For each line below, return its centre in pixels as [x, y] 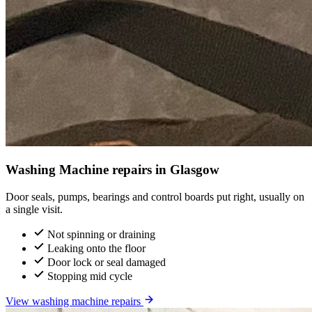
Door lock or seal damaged [107, 262]
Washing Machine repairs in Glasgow [112, 170]
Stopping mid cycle [90, 276]
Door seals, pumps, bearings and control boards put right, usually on [155, 196]
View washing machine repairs [75, 301]
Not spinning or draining [101, 234]
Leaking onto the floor [96, 248]
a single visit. [34, 209]
